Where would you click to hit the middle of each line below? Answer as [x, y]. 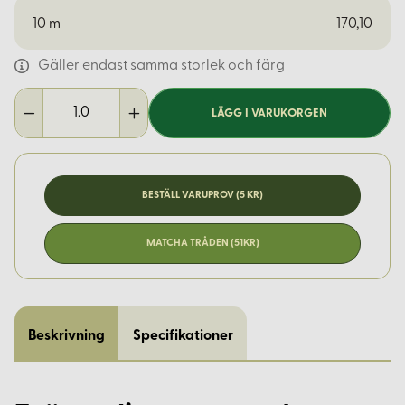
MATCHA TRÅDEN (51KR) [202, 244]
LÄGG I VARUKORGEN [270, 113]
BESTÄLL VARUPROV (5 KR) [202, 196]
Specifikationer [183, 337]
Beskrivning [67, 337]
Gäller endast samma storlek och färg [161, 66]
